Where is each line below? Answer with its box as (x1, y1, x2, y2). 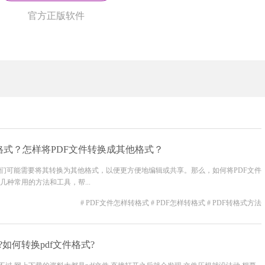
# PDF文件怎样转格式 (80, 199, 151, 207)
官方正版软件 (28, 11, 85, 21)
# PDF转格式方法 (207, 199, 261, 207)
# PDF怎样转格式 (151, 199, 207, 207)
